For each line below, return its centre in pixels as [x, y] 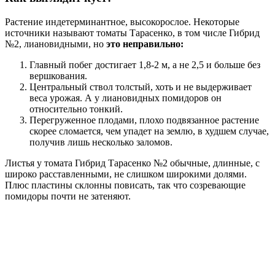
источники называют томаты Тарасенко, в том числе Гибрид [132, 33]
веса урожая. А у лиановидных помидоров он [126, 98]
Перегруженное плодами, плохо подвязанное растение [144, 120]
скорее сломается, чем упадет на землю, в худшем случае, [149, 131]
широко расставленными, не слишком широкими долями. [126, 174]
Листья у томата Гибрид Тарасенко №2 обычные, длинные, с [132, 163]
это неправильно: [145, 44]
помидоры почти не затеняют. [68, 196]
